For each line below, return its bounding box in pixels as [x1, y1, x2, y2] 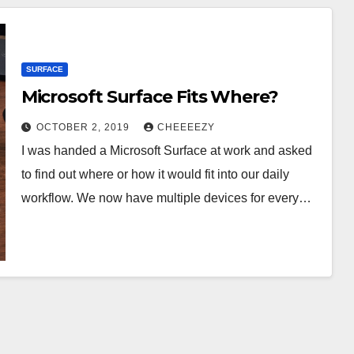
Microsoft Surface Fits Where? [21, 85, 278, 107]
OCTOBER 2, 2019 [36, 121, 133, 133]
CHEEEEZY [156, 121, 215, 133]
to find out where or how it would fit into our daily [21, 167, 289, 181]
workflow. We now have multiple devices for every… [21, 190, 311, 205]
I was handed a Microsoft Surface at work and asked [21, 143, 312, 157]
